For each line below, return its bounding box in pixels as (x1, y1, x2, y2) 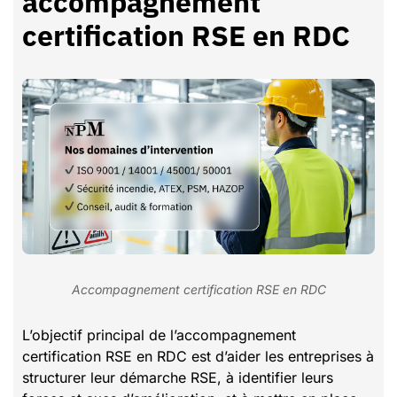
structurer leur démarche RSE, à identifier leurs (22, 368, 333, 386)
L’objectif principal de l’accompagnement (22, 325, 296, 344)
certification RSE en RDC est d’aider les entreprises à (22, 346, 374, 365)
